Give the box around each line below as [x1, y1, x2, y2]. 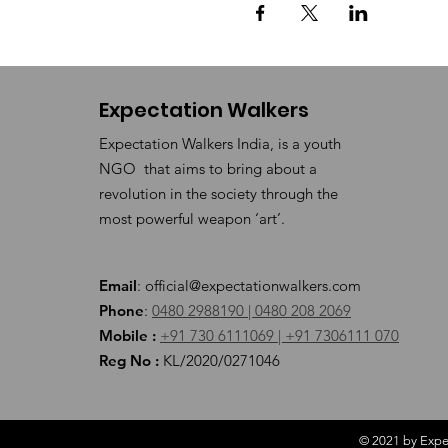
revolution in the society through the [99, 184, 338, 203]
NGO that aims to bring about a [99, 159, 317, 178]
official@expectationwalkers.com [145, 276, 361, 295]
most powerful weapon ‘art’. [99, 209, 285, 228]
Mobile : [99, 326, 156, 345]
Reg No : [99, 351, 159, 370]
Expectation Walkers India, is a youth [99, 134, 341, 153]
